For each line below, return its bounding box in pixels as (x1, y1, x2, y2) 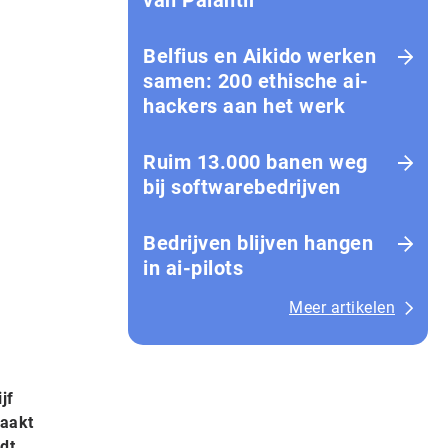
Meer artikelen (289, 298, 395, 317)
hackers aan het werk (143, 94, 345, 118)
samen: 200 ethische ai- (143, 69, 369, 93)
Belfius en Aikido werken (143, 44, 376, 68)
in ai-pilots (143, 256, 243, 280)
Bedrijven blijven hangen (143, 231, 373, 255)
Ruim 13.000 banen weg (143, 150, 368, 174)
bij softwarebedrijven (143, 175, 341, 199)
